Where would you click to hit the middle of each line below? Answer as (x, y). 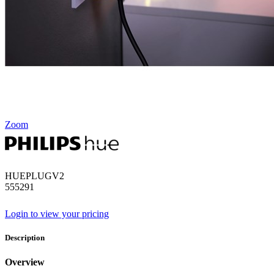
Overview (25, 262)
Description (25, 238)
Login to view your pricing (57, 214)
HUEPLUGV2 (35, 176)
